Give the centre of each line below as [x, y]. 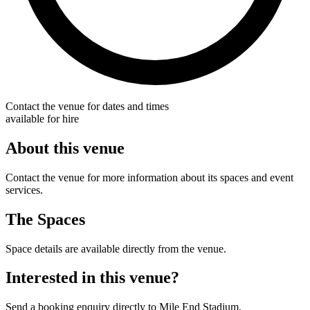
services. [24, 190]
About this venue [65, 148]
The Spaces [45, 219]
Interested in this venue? [92, 278]
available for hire [42, 118]
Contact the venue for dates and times [87, 106]
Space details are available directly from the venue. [116, 248]
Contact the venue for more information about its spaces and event [149, 177]
